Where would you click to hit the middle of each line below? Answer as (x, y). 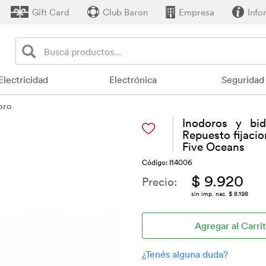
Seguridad (243, 80)
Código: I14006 (167, 162)
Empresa (197, 12)
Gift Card (51, 12)
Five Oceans (213, 146)
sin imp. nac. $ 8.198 (220, 194)
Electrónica (133, 80)
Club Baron (125, 12)
